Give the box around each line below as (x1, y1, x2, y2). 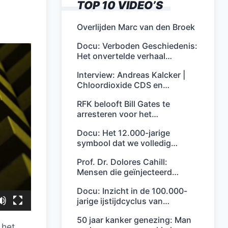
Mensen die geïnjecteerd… (77, 167, 179, 177)
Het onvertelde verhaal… (77, 51, 172, 61)
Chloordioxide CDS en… (77, 80, 169, 90)
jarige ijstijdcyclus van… (77, 196, 169, 206)
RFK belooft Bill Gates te (77, 99, 170, 109)
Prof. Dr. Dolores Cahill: (77, 157, 167, 167)
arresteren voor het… (77, 109, 158, 119)
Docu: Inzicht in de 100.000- (77, 186, 187, 196)
